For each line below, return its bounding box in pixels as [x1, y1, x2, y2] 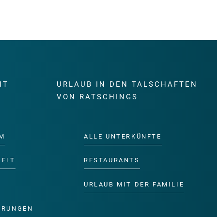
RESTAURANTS [83, 156, 140, 164]
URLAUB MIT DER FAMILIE [83, 181, 185, 188]
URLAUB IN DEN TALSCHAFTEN [56, 80, 198, 89]
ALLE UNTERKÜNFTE [83, 132, 162, 140]
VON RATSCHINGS [56, 93, 138, 102]
